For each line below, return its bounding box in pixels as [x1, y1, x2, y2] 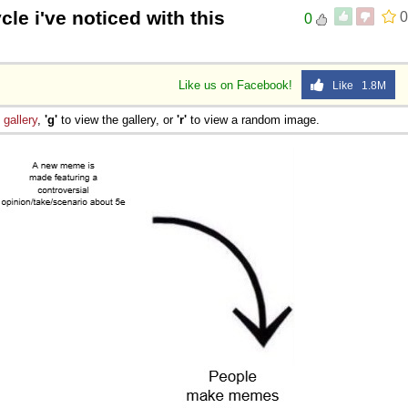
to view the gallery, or [57, 112, 177, 127]
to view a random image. [187, 112, 320, 127]
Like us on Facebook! [178, 77, 296, 92]
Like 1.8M [324, 78, 386, 92]
